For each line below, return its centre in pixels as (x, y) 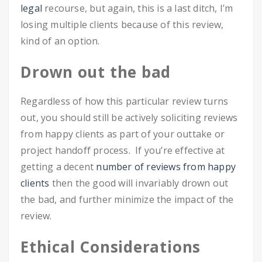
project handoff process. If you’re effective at (123, 151)
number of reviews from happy (166, 167)
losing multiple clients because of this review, (122, 25)
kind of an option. (60, 41)
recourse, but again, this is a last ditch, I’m (138, 8)
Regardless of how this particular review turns (125, 101)
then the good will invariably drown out (139, 183)
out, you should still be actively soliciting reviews (129, 118)
